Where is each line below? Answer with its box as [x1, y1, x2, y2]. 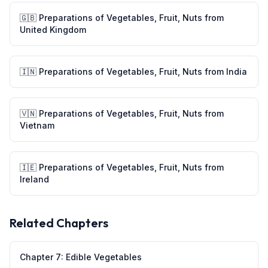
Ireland [20, 174, 49, 184]
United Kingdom [20, 25, 86, 35]
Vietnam [20, 120, 54, 130]
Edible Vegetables [66, 252, 142, 262]
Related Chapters [10, 215, 108, 230]
